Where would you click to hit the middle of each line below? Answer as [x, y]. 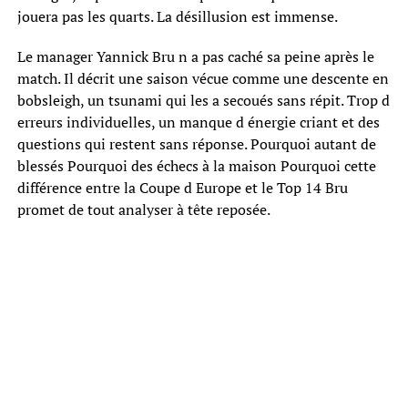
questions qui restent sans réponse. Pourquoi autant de [196, 144]
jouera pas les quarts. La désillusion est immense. [177, 17]
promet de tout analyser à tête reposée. [143, 210]
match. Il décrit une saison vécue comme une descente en [203, 79]
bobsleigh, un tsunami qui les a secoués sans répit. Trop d [203, 101]
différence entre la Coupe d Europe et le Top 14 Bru [182, 188]
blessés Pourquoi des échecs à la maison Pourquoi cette [196, 166]
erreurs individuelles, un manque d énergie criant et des [198, 122]
